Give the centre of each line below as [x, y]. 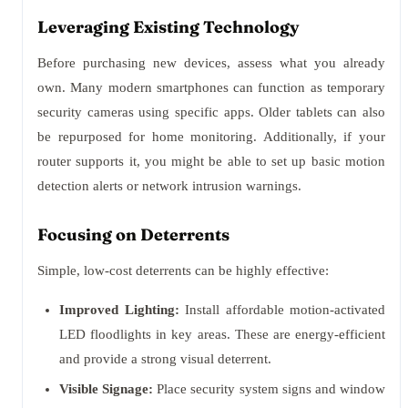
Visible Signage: [107, 389]
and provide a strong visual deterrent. [165, 359]
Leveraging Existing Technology [168, 27]
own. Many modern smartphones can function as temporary [211, 87]
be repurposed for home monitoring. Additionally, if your [211, 137]
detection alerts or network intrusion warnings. [169, 186]
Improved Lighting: [119, 310]
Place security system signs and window [270, 389]
